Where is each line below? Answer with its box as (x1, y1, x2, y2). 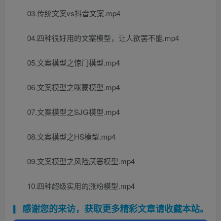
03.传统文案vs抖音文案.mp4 (27, 8, 120, 19)
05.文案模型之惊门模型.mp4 (27, 57, 120, 68)
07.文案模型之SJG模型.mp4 (27, 107, 120, 117)
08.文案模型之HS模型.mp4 (27, 131, 115, 142)
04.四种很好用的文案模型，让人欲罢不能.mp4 (27, 33, 179, 43)
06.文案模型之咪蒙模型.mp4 (27, 82, 120, 93)
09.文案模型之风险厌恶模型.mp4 (27, 156, 135, 167)
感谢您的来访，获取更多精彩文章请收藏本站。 (22, 202, 209, 216)
